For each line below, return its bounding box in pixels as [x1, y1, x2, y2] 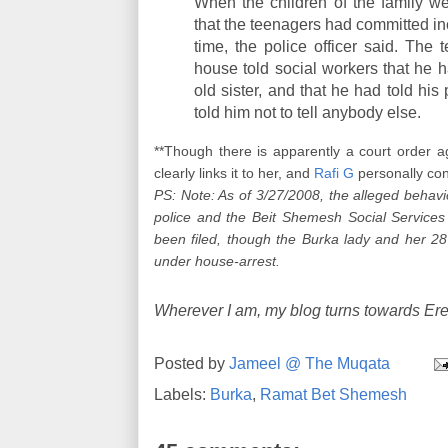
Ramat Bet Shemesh [260, 386, 407, 403]
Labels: [154, 386, 210, 403]
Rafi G [314, 166, 354, 181]
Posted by [154, 354, 229, 372]
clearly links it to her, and [154, 166, 314, 181]
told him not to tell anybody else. [194, 104, 421, 121]
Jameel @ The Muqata [229, 354, 390, 372]
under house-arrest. [154, 254, 280, 269]
